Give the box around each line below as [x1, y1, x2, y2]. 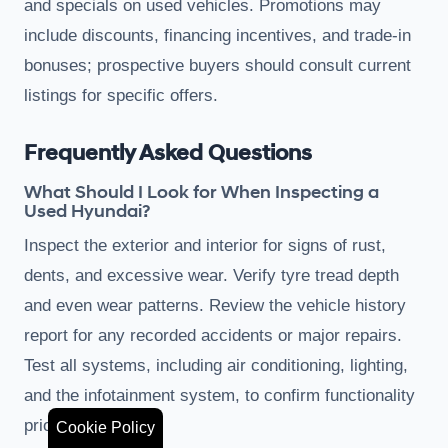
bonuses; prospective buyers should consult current [24, 55, 411, 75]
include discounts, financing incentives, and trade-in [24, 25, 411, 45]
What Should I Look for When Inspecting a [24, 180, 379, 204]
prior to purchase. [24, 415, 156, 435]
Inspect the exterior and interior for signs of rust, [24, 235, 386, 255]
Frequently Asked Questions [24, 139, 312, 167]
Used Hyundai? [24, 199, 150, 223]
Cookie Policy [56, 419, 155, 436]
